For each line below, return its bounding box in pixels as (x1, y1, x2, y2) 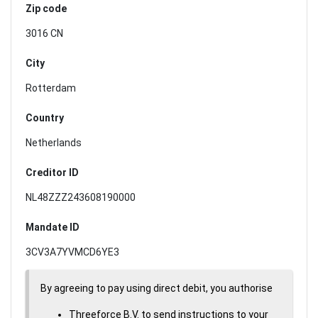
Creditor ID (26, 166, 79, 178)
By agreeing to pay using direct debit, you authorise (40, 282, 273, 294)
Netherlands (26, 136, 82, 148)
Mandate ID (26, 221, 79, 233)
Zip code (26, 2, 67, 14)
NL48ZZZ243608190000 (26, 191, 136, 203)
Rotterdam (26, 82, 76, 94)
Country (26, 111, 64, 124)
